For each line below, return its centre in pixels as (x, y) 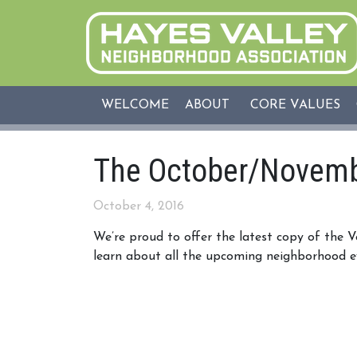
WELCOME (135, 105)
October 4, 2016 (139, 206)
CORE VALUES (295, 105)
